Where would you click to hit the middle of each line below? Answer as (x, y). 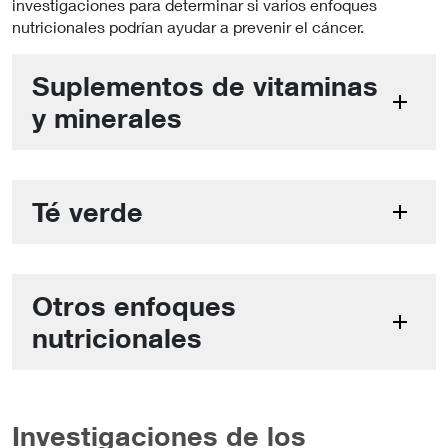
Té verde (87, 211)
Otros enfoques (134, 305)
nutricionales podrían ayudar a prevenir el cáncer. (188, 26)
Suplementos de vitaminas (205, 85)
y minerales (107, 117)
